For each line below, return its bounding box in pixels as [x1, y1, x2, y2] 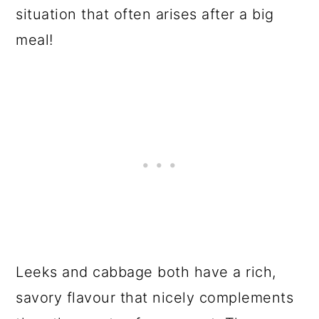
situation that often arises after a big [16, 6, 274, 23]
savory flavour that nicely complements [16, 289, 294, 307]
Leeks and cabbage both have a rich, [16, 263, 276, 281]
